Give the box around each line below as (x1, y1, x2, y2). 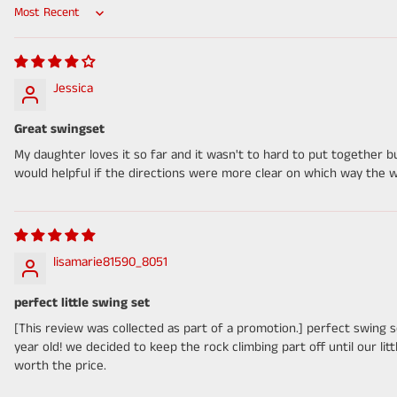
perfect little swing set (14, 293, 150, 313)
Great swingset (14, 120, 105, 139)
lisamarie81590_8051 (53, 253, 167, 272)
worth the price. (14, 356, 106, 376)
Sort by (13, 12, 55, 31)
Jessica (53, 79, 93, 98)
